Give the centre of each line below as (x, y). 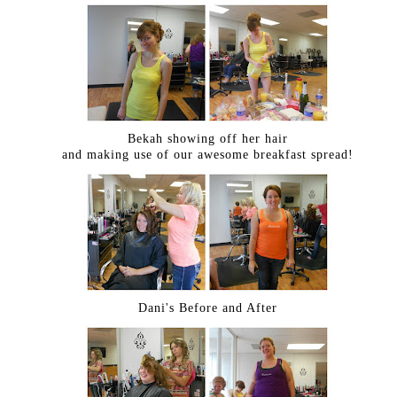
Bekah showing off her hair (207, 138)
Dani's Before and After (207, 307)
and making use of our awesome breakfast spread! (207, 154)
